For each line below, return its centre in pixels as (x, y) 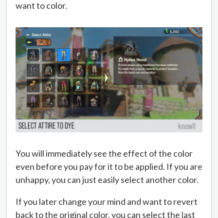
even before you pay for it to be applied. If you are (109, 167)
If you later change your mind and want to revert (107, 202)
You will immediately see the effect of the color (104, 154)
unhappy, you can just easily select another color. (107, 180)
